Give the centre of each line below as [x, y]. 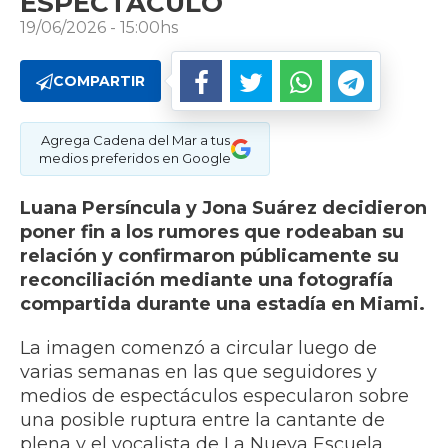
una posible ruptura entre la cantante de [202, 420]
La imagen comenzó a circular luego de [198, 348]
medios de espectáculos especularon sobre [214, 396]
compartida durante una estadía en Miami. [222, 304]
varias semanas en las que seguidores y [198, 372]
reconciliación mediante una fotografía [206, 280]
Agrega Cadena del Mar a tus [135, 140]
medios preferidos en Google [135, 158]
